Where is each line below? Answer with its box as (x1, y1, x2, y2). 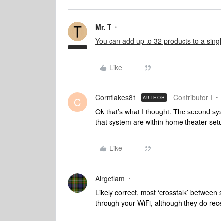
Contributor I (173, 92, 212, 102)
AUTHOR (143, 94, 165, 101)
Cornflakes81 (95, 92, 137, 102)
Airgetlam (95, 173, 125, 183)
